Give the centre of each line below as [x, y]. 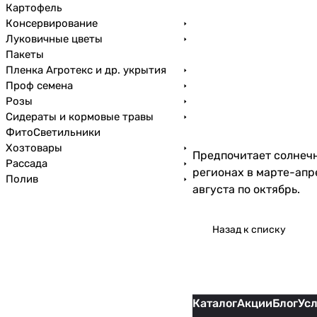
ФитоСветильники [53, 132]
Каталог [215, 304]
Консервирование [52, 23]
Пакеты [25, 54]
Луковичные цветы [54, 39]
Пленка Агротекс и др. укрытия [86, 70]
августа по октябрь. [246, 190]
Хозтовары [34, 148]
